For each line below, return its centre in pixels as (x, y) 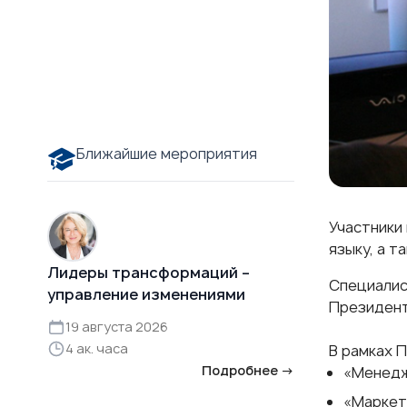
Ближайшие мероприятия (167, 153)
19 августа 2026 (117, 326)
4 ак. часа (97, 348)
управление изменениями (146, 294)
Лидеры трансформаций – (149, 272)
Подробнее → (248, 370)
